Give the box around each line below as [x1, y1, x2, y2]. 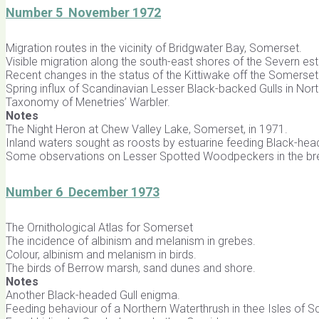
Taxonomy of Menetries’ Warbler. [6, 95, 170, 109]
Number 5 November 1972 [6, 4, 161, 20]
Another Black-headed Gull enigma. [6, 288, 180, 302]
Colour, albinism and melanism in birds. [6, 247, 197, 261]
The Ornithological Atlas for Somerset [6, 220, 193, 234]
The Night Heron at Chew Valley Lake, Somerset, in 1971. [6, 122, 288, 136]
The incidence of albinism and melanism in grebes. [6, 234, 256, 248]
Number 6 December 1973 [6, 184, 159, 199]
